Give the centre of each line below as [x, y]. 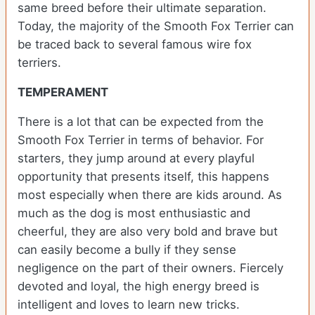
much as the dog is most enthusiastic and [134, 213]
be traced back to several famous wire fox [135, 45]
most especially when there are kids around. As [150, 195]
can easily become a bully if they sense [127, 250]
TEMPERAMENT [63, 92]
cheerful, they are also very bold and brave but [148, 232]
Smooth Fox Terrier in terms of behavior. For [141, 140]
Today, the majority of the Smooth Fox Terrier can [156, 26]
